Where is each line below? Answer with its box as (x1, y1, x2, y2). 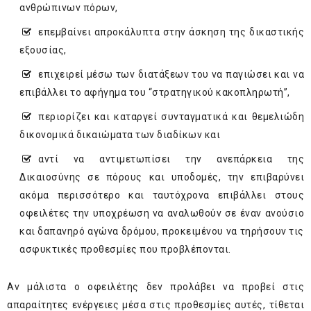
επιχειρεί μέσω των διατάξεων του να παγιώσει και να (38, 69, 304, 81)
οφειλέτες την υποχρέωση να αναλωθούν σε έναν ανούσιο (19, 208, 304, 219)
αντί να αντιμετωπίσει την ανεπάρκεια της (38, 153, 304, 165)
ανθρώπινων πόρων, (19, 2, 118, 14)
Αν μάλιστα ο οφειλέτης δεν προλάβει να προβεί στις (7, 281, 304, 293)
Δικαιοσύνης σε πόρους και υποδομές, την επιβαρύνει (19, 171, 304, 183)
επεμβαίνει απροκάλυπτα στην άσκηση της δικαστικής (38, 26, 304, 38)
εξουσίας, (19, 44, 67, 56)
